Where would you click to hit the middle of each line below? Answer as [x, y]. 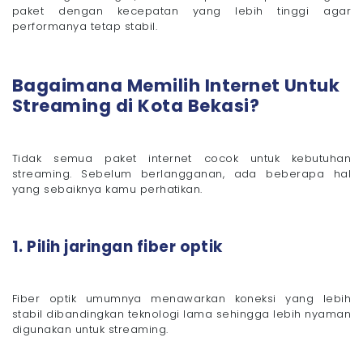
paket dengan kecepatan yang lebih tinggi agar [181, 11]
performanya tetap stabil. [85, 26]
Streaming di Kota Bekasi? [136, 105]
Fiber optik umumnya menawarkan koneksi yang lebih [181, 298]
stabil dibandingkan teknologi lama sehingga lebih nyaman [181, 314]
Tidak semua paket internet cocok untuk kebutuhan [181, 158]
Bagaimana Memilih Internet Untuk [176, 85]
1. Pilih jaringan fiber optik [117, 246]
